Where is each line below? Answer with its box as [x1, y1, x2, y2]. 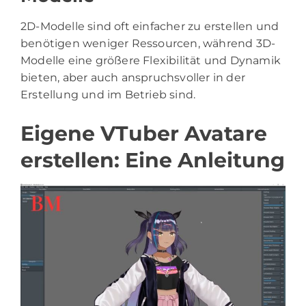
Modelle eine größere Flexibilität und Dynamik [20, 54, 281, 68]
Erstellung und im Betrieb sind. [20, 88, 196, 102]
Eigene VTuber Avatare [20, 121, 267, 147]
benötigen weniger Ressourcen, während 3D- [20, 37, 276, 51]
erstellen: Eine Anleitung [20, 148, 285, 173]
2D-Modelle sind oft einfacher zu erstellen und [20, 20, 279, 33]
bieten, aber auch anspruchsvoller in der [20, 71, 246, 85]
